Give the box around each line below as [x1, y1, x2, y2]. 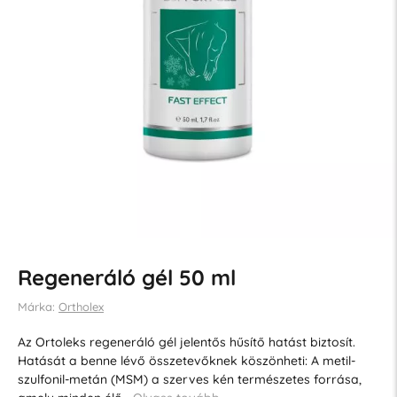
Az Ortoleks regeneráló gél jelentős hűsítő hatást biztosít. [17, 333, 355, 350]
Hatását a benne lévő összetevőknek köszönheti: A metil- [17, 352, 355, 369]
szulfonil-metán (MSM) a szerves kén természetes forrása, [17, 370, 362, 387]
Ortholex [58, 299, 104, 314]
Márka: [17, 299, 58, 314]
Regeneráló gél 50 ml [17, 263, 236, 291]
